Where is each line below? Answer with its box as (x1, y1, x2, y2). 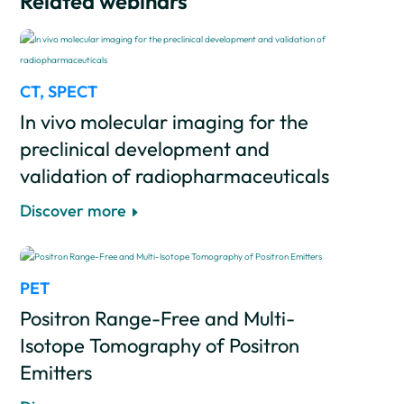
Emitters (19, 360, 92, 385)
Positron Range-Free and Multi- (19, 306, 295, 331)
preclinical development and (19, 136, 270, 161)
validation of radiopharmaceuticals (19, 163, 329, 188)
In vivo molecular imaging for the (19, 109, 308, 134)
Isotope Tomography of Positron (19, 333, 299, 358)
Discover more (19, 200, 126, 221)
